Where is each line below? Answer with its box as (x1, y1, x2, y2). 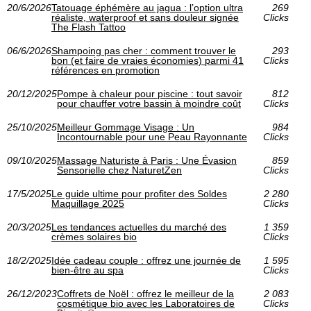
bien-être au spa (51, 264, 124, 276)
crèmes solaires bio (51, 231, 137, 243)
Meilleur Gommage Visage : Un (57, 121, 194, 133)
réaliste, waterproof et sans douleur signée (51, 12, 239, 24)
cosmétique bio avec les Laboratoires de (57, 298, 235, 310)
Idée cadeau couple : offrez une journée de (51, 255, 241, 267)
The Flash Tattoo (51, 22, 126, 33)
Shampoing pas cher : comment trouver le (51, 45, 236, 57)
